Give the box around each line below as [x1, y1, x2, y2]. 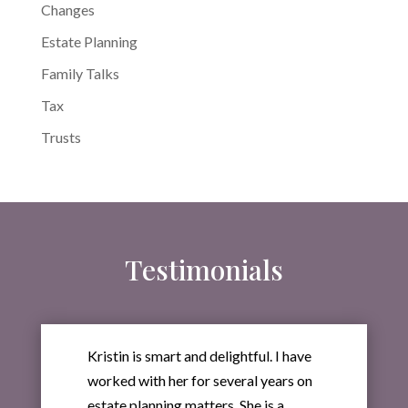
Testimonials [124, 250, 283, 288]
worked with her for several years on [87, 371, 312, 389]
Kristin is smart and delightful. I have [87, 346, 311, 364]
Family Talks [40, 64, 119, 82]
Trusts [40, 127, 81, 146]
